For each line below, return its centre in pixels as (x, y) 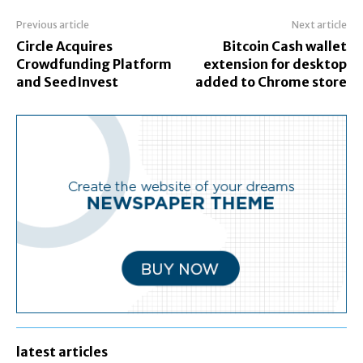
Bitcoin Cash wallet (284, 46)
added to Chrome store (271, 81)
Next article (319, 24)
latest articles (62, 351)
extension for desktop (275, 64)
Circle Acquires (64, 46)
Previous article (53, 24)
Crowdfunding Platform (94, 64)
